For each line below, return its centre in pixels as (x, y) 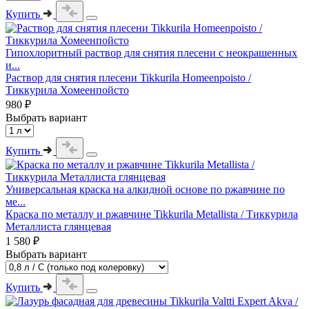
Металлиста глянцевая (58, 226)
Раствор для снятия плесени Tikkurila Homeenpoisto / (128, 77)
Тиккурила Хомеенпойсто (67, 90)
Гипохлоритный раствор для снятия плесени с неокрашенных (151, 52)
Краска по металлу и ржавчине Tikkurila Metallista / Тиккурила (152, 214)
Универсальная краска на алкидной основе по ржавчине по (145, 189)
